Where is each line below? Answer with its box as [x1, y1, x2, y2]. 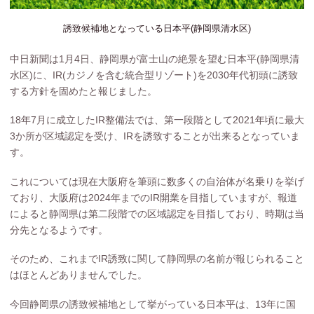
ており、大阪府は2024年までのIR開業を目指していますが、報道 [9, 191, 297, 203]
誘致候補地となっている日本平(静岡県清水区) [63, 23, 251, 34]
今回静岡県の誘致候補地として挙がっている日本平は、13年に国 [9, 298, 296, 310]
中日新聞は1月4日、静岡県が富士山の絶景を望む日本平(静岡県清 [9, 53, 299, 64]
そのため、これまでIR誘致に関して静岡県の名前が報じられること [9, 253, 304, 265]
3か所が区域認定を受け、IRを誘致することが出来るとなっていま [9, 130, 300, 142]
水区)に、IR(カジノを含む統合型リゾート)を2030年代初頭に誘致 [9, 69, 298, 81]
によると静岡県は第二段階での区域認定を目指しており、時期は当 [9, 207, 304, 219]
